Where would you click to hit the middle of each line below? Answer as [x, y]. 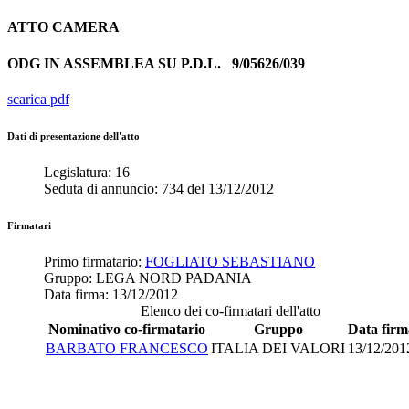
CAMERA [86, 27]
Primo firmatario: [94, 261]
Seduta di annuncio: [103, 188]
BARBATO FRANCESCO [127, 348]
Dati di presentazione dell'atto [73, 136]
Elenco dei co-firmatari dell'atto [231, 310]
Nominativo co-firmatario [127, 329]
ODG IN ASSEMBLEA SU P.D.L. [120, 63]
